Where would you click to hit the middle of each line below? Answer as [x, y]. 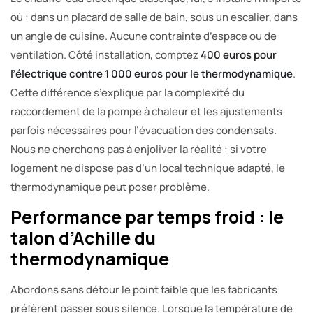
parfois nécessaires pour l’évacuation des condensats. [144, 130]
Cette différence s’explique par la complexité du [128, 92]
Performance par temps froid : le [147, 217]
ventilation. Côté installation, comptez [105, 54]
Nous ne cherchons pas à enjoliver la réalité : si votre [139, 149]
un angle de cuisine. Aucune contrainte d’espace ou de [144, 36]
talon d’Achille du [83, 238]
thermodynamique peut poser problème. [110, 187]
